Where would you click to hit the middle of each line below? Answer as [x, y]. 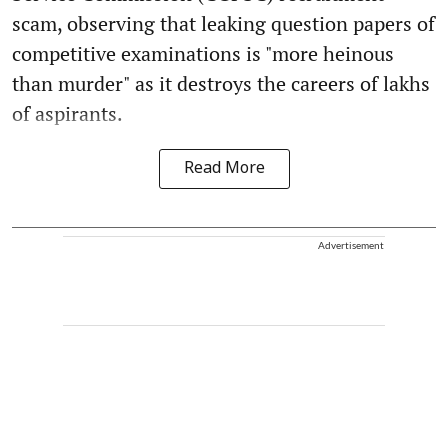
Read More [224, 168]
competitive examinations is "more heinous [203, 53]
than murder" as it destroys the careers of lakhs [221, 83]
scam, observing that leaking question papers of [223, 23]
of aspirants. [67, 113]
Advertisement [351, 244]
